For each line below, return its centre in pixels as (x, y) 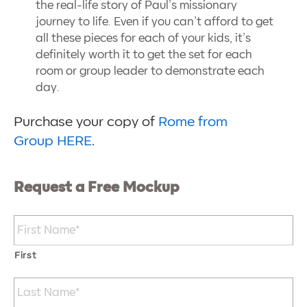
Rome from (193, 122)
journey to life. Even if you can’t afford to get (155, 22)
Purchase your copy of (86, 122)
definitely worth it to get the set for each (144, 54)
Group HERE (53, 141)
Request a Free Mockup (96, 187)
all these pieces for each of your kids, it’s (143, 38)
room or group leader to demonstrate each (150, 71)
